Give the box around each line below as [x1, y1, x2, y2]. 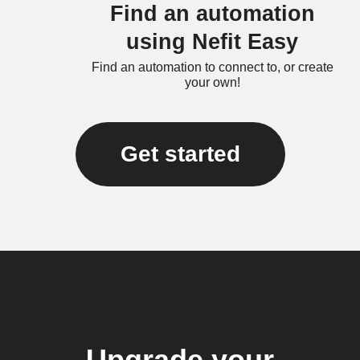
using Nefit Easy [126, 30, 298, 54]
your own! [184, 76, 240, 89]
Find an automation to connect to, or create [91, 60, 333, 74]
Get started [120, 141, 240, 166]
